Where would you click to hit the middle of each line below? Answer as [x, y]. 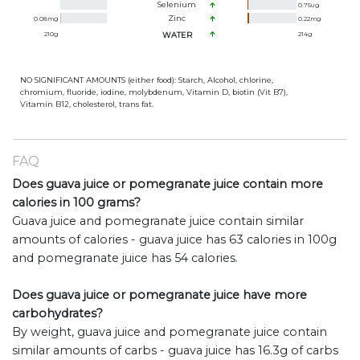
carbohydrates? [57, 314]
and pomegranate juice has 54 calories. [125, 258]
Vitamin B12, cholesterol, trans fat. [87, 104]
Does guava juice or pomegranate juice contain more [168, 184]
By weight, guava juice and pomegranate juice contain [170, 332]
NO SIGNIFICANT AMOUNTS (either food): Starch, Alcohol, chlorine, [147, 80]
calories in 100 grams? [76, 203]
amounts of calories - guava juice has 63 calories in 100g [174, 240]
